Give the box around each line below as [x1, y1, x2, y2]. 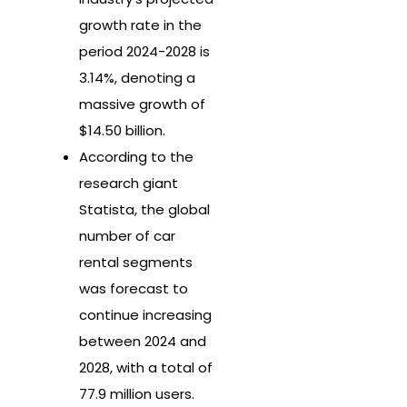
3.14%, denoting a [79, 68, 195, 88]
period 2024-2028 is [79, 42, 210, 62]
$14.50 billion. [79, 121, 165, 141]
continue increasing [79, 305, 212, 325]
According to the [79, 147, 194, 167]
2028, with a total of [79, 358, 213, 378]
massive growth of [79, 94, 205, 114]
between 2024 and [79, 332, 206, 352]
